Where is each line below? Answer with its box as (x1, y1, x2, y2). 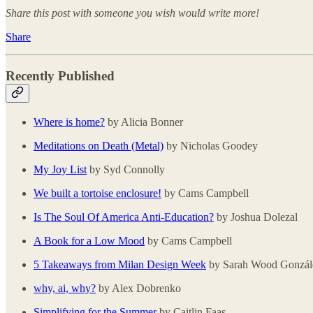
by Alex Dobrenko (96, 282, 181, 294)
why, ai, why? (34, 282, 96, 294)
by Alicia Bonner (105, 115, 183, 128)
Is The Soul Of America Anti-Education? (34, 210, 214, 223)
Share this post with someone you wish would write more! (6, 6, 259, 19)
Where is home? (34, 115, 105, 128)
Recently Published (6, 68, 115, 84)
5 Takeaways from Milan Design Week (34, 258, 206, 270)
